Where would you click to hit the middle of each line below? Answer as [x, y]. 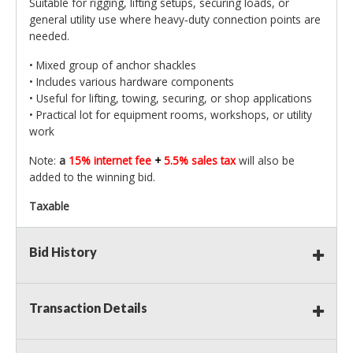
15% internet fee [111, 161]
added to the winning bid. [94, 177]
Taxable [49, 206]
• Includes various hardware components [132, 82]
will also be [267, 161]
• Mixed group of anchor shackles [113, 65]
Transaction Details [88, 308]
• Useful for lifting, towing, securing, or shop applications [171, 98]
